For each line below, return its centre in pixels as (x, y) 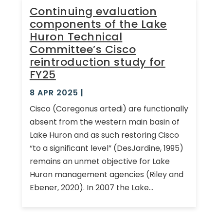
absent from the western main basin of (104, 122)
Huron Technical (76, 36)
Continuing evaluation (93, 11)
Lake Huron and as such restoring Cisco (104, 135)
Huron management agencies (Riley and (106, 174)
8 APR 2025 (54, 92)
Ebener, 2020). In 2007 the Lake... (91, 187)
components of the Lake (98, 24)
